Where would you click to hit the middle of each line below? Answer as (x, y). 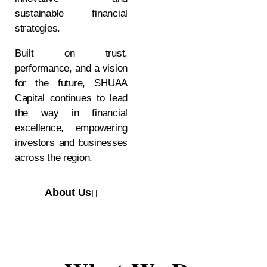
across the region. (54, 158)
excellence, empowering (71, 128)
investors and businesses (71, 143)
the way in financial (71, 113)
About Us (68, 193)
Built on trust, (71, 53)
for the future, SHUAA (71, 83)
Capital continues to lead (71, 98)
